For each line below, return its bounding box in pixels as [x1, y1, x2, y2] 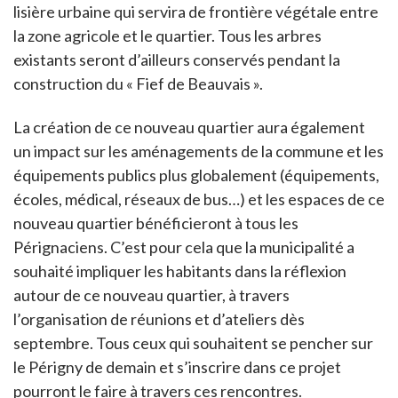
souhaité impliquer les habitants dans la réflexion [13, 260, 346, 281]
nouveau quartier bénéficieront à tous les [13, 212, 298, 233]
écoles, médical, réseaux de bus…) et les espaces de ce [13, 188, 385, 209]
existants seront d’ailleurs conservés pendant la [13, 49, 340, 69]
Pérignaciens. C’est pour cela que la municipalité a [13, 236, 354, 257]
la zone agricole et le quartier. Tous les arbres [13, 25, 322, 45]
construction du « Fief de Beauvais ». [13, 73, 263, 93]
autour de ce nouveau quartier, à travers [13, 284, 290, 305]
